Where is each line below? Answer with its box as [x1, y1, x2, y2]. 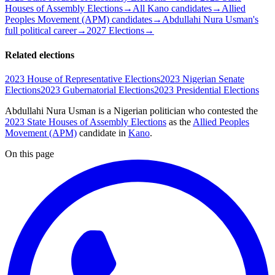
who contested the [185, 105, 258, 116]
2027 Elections [87, 25, 144, 36]
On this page [5, 148, 54, 159]
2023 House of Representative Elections [5, 73, 160, 84]
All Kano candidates [133, 3, 212, 14]
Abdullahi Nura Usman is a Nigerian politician [5, 105, 185, 116]
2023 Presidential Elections [154, 84, 259, 95]
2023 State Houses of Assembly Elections [5, 116, 166, 127]
